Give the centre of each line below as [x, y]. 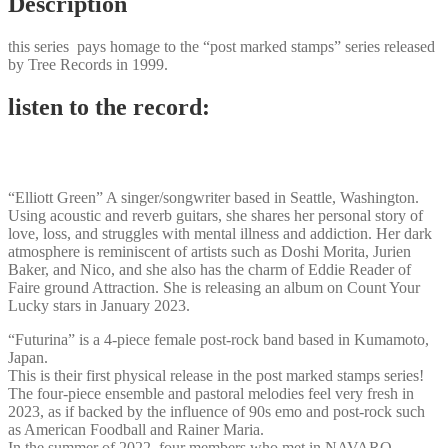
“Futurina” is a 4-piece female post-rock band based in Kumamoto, [218, 339]
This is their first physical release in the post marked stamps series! [216, 375]
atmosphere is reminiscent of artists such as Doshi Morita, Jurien [209, 251]
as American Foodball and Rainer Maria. [136, 429]
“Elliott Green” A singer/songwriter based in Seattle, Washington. [213, 197]
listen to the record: [109, 106]
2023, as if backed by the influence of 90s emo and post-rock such [216, 411]
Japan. [28, 357]
